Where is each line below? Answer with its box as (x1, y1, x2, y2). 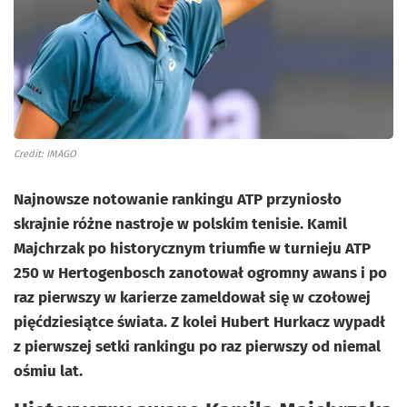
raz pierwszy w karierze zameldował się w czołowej (14, 287, 371, 307)
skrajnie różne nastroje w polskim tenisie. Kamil (14, 213, 347, 233)
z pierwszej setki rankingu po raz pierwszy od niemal (14, 336, 381, 356)
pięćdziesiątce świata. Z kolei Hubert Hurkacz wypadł (14, 312, 385, 332)
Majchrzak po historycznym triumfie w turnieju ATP (14, 238, 371, 258)
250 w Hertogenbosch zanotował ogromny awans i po (14, 263, 387, 283)
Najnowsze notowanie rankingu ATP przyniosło (14, 189, 342, 209)
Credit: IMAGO (14, 147, 76, 160)
